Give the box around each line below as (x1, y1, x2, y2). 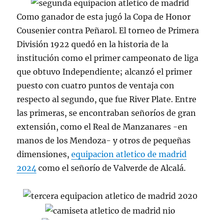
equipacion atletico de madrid (71, 149, 187, 159)
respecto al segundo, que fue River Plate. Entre (17, 94, 197, 104)
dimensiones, (17, 149, 72, 159)
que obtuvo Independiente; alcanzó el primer (17, 66, 192, 77)
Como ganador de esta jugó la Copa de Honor (17, 11, 191, 22)
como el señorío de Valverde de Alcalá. (36, 163, 186, 173)
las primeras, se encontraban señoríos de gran (17, 108, 196, 118)
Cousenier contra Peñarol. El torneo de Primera (17, 25, 199, 35)
